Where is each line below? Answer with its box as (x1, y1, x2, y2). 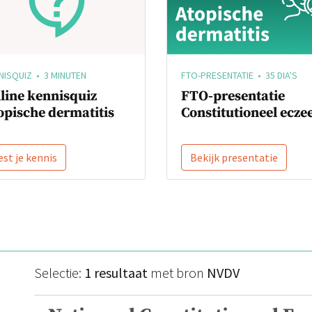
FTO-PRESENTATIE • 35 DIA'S (181, 69, 297, 82)
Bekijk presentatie (190, 150, 278, 165)
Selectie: (34, 264, 84, 282)
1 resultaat (84, 264, 148, 282)
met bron (148, 264, 207, 282)
